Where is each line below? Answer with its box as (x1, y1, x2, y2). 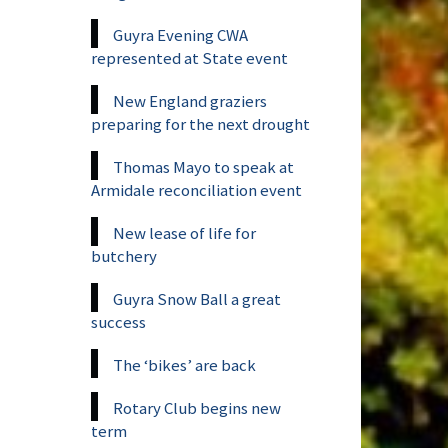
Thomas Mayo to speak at (113, 155, 294, 178)
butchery (91, 244, 157, 267)
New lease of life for (113, 221, 256, 244)
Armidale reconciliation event (91, 178, 302, 201)
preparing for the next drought (91, 112, 310, 135)
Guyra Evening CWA (113, 23, 248, 46)
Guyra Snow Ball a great (113, 287, 281, 310)
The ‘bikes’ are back (113, 353, 256, 376)
